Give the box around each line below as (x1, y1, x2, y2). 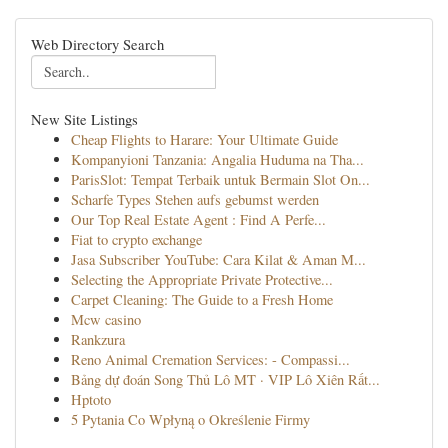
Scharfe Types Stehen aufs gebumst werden (71, 190, 319, 209)
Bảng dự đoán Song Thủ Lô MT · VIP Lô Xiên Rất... (71, 370, 380, 389)
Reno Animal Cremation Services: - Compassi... (71, 350, 350, 369)
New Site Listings (31, 109, 138, 129)
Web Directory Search (31, 34, 164, 54)
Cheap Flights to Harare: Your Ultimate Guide (71, 130, 338, 149)
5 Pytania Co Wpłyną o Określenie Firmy (71, 410, 310, 429)
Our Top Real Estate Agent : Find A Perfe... (71, 210, 326, 229)
